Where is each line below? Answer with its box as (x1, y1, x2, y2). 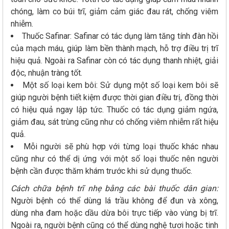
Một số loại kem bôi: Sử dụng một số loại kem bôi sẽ (22, 80, 219, 90)
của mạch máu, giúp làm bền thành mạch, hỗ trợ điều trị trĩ (11, 43, 218, 54)
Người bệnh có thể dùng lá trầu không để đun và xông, (11, 196, 218, 206)
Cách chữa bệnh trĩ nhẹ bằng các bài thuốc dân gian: (11, 184, 218, 194)
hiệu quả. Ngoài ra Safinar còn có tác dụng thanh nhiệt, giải (11, 56, 218, 66)
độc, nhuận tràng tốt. (11, 68, 82, 78)
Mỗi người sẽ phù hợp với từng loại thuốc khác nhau (23, 142, 219, 152)
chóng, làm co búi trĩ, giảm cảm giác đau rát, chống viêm (11, 7, 218, 17)
